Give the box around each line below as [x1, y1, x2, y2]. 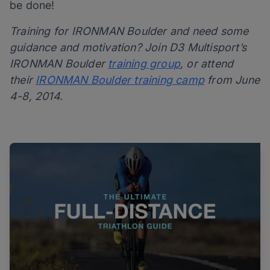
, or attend [180, 57, 234, 71]
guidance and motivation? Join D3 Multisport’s [10, 41, 247, 54]
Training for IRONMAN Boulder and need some [10, 25, 249, 38]
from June [204, 74, 260, 87]
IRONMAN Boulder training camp [36, 74, 205, 87]
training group [108, 57, 181, 71]
